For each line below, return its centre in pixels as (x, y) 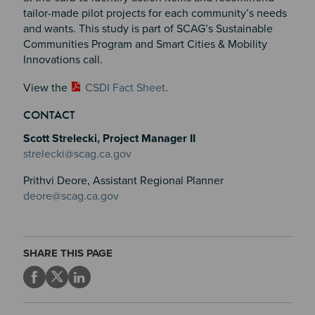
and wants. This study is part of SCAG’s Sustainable (148, 29)
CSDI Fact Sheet (125, 88)
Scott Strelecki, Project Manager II (109, 139)
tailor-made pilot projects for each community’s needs (155, 14)
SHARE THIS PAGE (67, 253)
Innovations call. (63, 60)
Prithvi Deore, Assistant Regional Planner (123, 181)
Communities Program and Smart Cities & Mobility (145, 45)
